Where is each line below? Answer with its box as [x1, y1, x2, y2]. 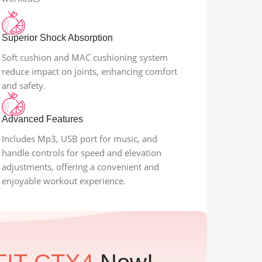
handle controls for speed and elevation [1, 147, 161, 159]
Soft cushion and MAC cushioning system [1, 51, 168, 64]
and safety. [1, 80, 46, 92]
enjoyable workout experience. [1, 175, 126, 187]
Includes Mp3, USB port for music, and [1, 133, 157, 145]
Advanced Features [1, 114, 83, 125]
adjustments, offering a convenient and [1, 161, 159, 173]
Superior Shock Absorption [1, 33, 113, 43]
